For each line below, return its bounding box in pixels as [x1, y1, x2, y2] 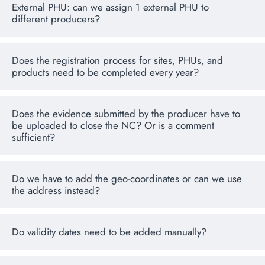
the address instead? [12, 183, 100, 198]
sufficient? [12, 130, 55, 145]
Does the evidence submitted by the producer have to [12, 106, 240, 121]
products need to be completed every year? [12, 65, 199, 80]
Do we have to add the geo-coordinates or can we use [12, 172, 242, 186]
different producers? [12, 12, 100, 27]
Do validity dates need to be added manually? [12, 225, 206, 240]
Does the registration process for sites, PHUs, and [12, 53, 223, 68]
